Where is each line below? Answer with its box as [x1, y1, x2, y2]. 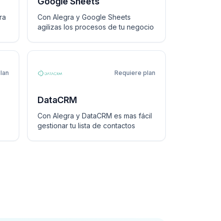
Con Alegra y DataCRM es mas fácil [37, 111, 152, 120]
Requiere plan [114, 69, 155, 76]
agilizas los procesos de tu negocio [37, 23, 154, 31]
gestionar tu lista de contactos [37, 121, 135, 130]
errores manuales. [37, 3, 96, 11]
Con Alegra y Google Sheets [37, 13, 131, 21]
